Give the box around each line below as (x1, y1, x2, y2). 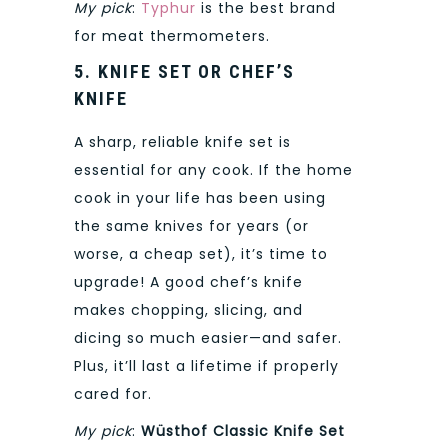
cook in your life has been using (74, 188, 326, 209)
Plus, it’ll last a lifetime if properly (74, 356, 339, 377)
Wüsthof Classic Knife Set (141, 420, 345, 441)
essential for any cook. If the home (74, 160, 353, 181)
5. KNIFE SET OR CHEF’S (74, 61, 295, 83)
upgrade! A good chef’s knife (74, 272, 303, 293)
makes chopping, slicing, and (74, 300, 303, 321)
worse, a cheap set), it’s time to (74, 244, 328, 265)
